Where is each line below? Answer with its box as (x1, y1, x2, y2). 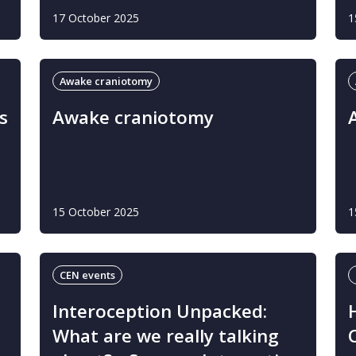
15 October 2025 (52, 204, 139, 219)
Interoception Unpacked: (52, 299, 267, 323)
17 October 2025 (52, 10, 139, 25)
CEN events (60, 268, 115, 282)
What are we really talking (52, 323, 279, 348)
